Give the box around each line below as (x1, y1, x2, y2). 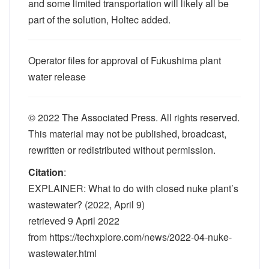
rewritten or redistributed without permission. (28, 143, 216, 157)
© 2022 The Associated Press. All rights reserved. (28, 110, 240, 124)
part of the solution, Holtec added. (28, 13, 171, 26)
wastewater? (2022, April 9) (28, 198, 145, 211)
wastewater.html (28, 246, 97, 260)
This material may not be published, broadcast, (28, 127, 226, 141)
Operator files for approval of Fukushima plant (28, 53, 221, 67)
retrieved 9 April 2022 (28, 214, 119, 228)
